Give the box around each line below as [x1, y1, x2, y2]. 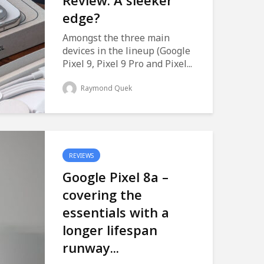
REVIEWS [69, 151, 94, 160]
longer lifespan [62, 221, 157, 239]
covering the [62, 186, 142, 203]
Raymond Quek [79, 83, 132, 93]
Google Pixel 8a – [62, 168, 169, 186]
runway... [62, 239, 119, 256]
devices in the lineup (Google [62, 44, 190, 57]
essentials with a [62, 203, 169, 221]
